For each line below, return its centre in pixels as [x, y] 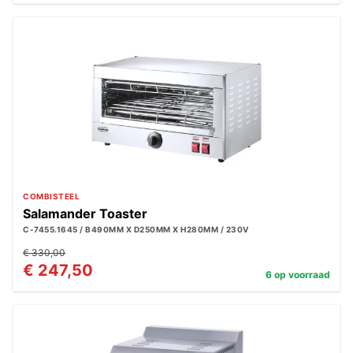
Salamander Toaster [85, 214]
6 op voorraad [298, 275]
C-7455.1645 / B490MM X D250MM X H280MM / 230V [136, 229]
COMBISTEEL [51, 196]
